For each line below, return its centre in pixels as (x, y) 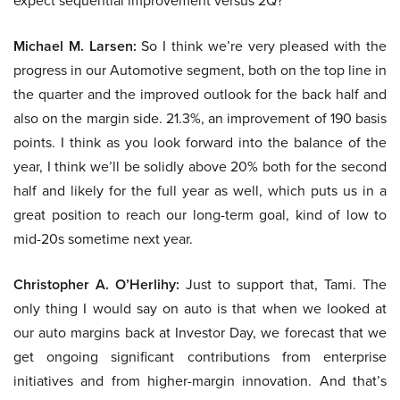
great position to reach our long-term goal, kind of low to (200, 215)
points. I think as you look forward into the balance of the (200, 142)
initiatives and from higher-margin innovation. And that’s (200, 381)
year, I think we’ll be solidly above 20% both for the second (200, 167)
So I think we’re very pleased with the (262, 46)
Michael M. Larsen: (75, 46)
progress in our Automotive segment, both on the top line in (200, 70)
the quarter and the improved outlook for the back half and (200, 94)
